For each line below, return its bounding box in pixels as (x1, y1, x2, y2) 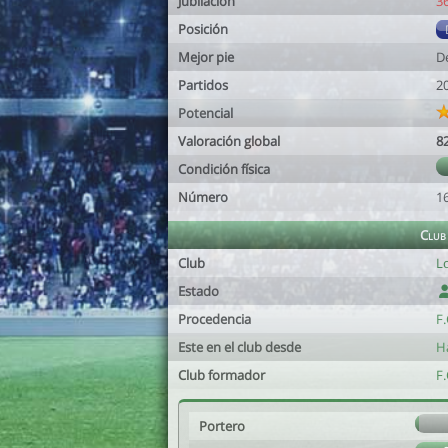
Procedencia (178, 310, 251, 328)
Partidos (178, 76, 228, 94)
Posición (178, 20, 228, 38)
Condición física (178, 160, 270, 178)
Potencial (178, 104, 233, 122)
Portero (199, 417, 245, 435)
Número (178, 188, 228, 206)
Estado (178, 282, 219, 300)
